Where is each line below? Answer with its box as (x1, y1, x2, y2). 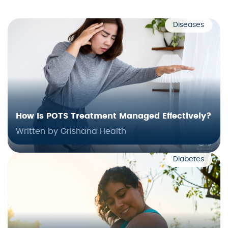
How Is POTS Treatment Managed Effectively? (16, 112, 211, 121)
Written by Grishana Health (16, 127, 126, 136)
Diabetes (173, 156, 204, 163)
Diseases (173, 21, 204, 29)
